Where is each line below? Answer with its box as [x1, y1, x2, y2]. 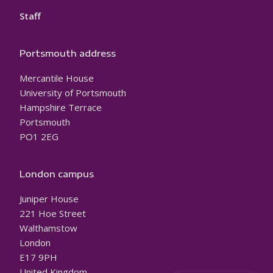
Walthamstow [19, 222, 77, 235]
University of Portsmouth [19, 87, 126, 99]
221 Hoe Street [19, 207, 86, 220]
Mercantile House [19, 72, 94, 85]
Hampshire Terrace [19, 101, 102, 114]
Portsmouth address [19, 48, 116, 59]
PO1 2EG [19, 130, 58, 143]
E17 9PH [19, 251, 57, 264]
